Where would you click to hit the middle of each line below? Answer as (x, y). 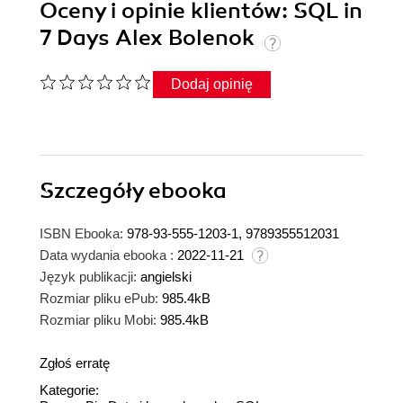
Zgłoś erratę (75, 363)
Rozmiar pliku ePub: (99, 299)
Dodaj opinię (212, 85)
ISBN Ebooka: (81, 234)
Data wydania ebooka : (107, 255)
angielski (166, 277)
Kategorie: (69, 390)
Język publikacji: (88, 277)
